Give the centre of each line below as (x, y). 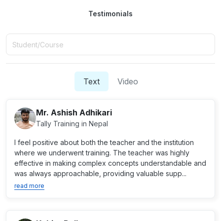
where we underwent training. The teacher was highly (102, 153)
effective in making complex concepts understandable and (110, 163)
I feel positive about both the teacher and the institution (104, 142)
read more (29, 186)
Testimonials (110, 14)
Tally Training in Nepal (72, 124)
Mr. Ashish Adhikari (74, 112)
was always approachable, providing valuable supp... (100, 173)
